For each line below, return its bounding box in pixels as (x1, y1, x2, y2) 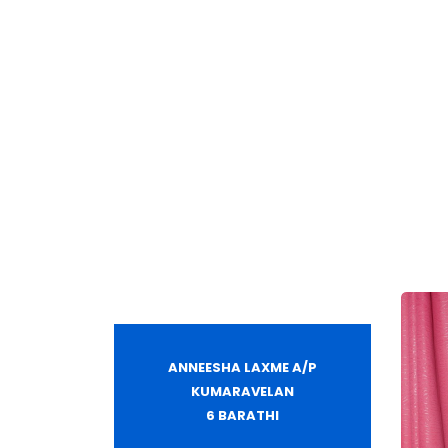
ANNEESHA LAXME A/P (167, 358, 317, 377)
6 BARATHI (205, 406, 279, 425)
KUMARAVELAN (190, 382, 294, 401)
